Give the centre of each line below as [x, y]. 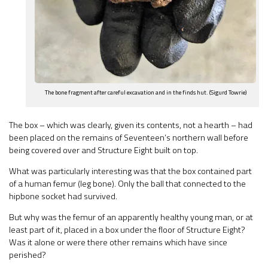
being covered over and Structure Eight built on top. [103, 150]
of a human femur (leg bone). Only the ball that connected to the [127, 183]
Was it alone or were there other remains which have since [118, 243]
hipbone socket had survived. [63, 196]
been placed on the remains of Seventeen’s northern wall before [129, 137]
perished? [28, 255]
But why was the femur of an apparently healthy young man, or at [131, 217]
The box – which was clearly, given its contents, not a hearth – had [131, 125]
